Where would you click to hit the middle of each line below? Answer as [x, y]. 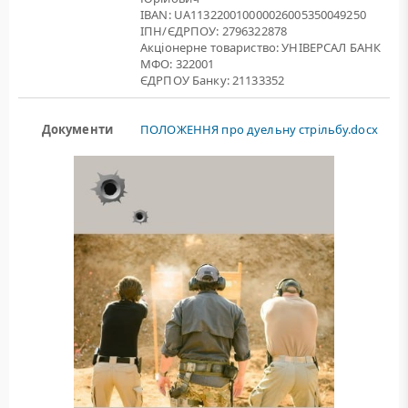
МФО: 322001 [178, 64]
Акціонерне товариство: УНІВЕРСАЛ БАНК [261, 47]
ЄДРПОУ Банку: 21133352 [213, 80]
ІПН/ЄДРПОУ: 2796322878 [214, 31]
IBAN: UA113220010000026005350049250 [253, 15]
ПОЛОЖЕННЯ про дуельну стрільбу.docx [259, 129]
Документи [77, 129]
